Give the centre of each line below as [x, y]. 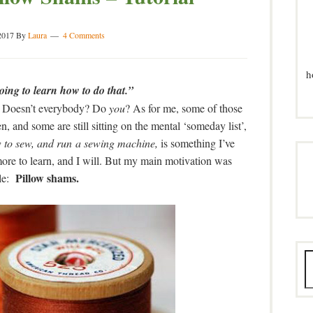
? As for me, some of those [183, 108]
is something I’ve [196, 143]
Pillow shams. [47, 178]
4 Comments [83, 35]
